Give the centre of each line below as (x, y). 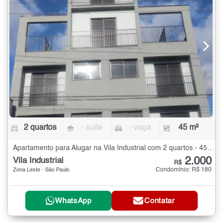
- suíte (92, 128)
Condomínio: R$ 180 (184, 170)
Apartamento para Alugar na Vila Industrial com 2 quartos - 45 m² (211, 148)
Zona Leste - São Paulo (41, 170)
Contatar (160, 201)
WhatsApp (73, 201)
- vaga (140, 128)
